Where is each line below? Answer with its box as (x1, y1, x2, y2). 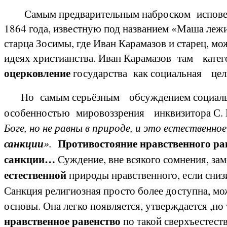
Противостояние (58, 135, 137, 151)
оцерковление (4, 65, 70, 81)
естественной (4, 167, 66, 182)
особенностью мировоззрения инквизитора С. (4, 105, 225, 120)
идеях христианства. (4, 50, 98, 65)
